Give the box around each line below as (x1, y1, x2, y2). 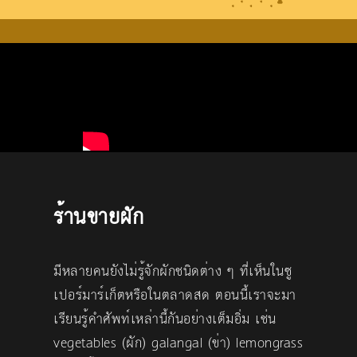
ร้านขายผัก (53, 199, 144, 236)
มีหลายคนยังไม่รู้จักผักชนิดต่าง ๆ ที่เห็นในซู (53, 259, 292, 284)
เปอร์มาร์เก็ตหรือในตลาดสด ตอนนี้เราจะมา (53, 283, 296, 308)
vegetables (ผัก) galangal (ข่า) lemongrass (53, 331, 304, 355)
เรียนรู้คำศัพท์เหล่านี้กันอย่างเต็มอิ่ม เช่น (53, 307, 277, 331)
